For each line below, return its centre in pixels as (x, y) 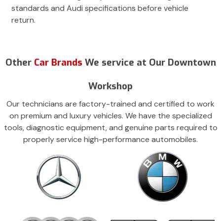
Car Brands (59, 63)
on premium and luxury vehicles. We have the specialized (110, 116)
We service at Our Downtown (150, 63)
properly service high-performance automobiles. (110, 140)
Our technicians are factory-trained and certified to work (110, 104)
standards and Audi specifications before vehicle (100, 8)
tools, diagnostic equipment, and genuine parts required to (110, 128)
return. (23, 20)
